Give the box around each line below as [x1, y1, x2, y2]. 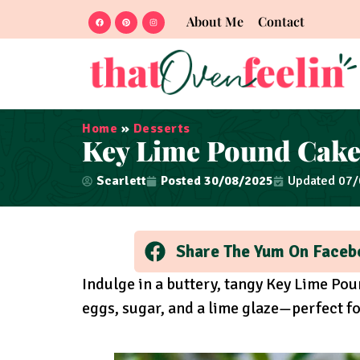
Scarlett [96, 173, 146, 190]
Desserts [133, 121, 190, 137]
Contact [257, 13, 305, 30]
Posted [161, 173, 201, 190]
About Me [186, 13, 243, 30]
